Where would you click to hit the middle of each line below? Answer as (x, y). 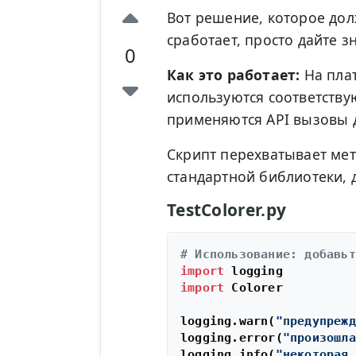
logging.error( (231, 338)
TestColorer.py (226, 210)
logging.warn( (228, 321)
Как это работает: (233, 75)
